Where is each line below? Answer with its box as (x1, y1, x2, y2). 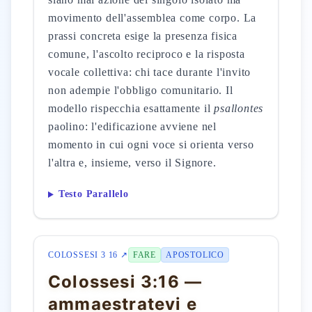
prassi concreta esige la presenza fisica (48, 30, 238, 42)
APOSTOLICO (166, 250, 225, 260)
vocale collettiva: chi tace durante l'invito (48, 66, 251, 78)
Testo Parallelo (58, 189, 129, 200)
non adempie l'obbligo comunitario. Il (48, 84, 233, 96)
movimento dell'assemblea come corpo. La (48, 12, 257, 24)
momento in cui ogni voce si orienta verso (48, 139, 254, 150)
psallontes (214, 102, 264, 114)
